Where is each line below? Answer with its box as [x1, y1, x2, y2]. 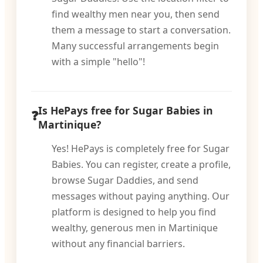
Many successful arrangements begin [52, 39, 219, 52]
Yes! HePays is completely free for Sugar [52, 142, 230, 155]
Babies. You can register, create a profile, [52, 158, 231, 171]
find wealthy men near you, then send [52, 8, 220, 21]
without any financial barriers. [52, 237, 185, 250]
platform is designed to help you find [52, 205, 216, 218]
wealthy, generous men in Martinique [52, 221, 218, 234]
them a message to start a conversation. [52, 23, 231, 36]
